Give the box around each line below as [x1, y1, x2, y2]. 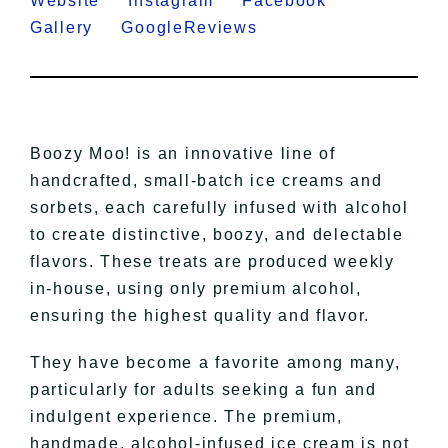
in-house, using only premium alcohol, [29, 280, 362, 298]
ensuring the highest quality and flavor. [29, 307, 370, 325]
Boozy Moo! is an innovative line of [29, 145, 336, 163]
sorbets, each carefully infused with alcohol [29, 199, 409, 217]
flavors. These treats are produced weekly [29, 253, 395, 271]
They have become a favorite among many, [29, 354, 401, 372]
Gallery [30, 19, 116, 37]
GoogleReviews [121, 19, 281, 37]
